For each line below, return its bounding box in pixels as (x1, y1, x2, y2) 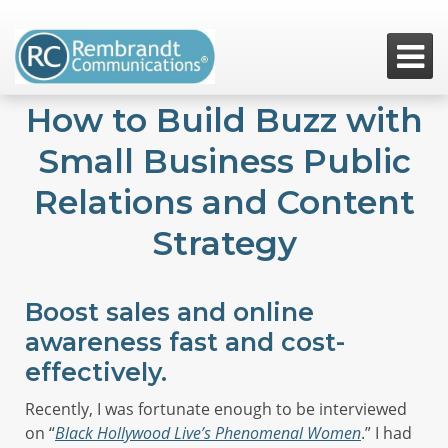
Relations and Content (33, 182, 415, 222)
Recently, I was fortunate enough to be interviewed (25, 398, 407, 420)
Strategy (151, 223, 297, 263)
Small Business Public (37, 141, 411, 181)
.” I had (361, 422, 412, 444)
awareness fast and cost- (25, 327, 345, 357)
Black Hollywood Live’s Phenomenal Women (55, 422, 361, 444)
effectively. (25, 357, 167, 387)
